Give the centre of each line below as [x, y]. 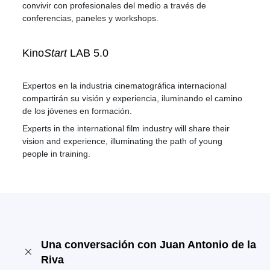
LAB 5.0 [88, 53]
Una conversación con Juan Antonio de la [149, 245]
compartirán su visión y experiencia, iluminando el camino [133, 98]
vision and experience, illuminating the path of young [123, 141]
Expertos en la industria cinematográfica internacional [125, 86]
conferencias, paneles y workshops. [91, 18]
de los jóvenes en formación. [77, 111]
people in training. [57, 154]
